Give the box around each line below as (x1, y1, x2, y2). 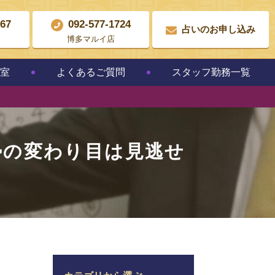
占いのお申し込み (182, 23, 255, 34)
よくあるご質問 (56, 67, 125, 77)
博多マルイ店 (67, 34, 115, 44)
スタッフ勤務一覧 (172, 67, 250, 77)
